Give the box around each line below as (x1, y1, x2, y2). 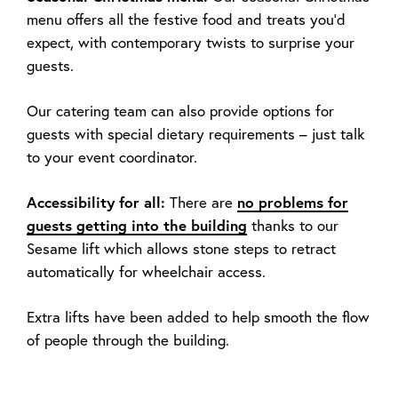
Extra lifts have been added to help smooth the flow (27, 306, 370, 327)
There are (165, 192, 237, 212)
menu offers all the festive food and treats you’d (27, 9, 346, 29)
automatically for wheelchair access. (27, 261, 266, 282)
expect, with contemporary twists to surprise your (27, 32, 354, 52)
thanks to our (247, 215, 338, 235)
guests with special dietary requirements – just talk (27, 123, 364, 144)
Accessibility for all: (27, 192, 165, 212)
